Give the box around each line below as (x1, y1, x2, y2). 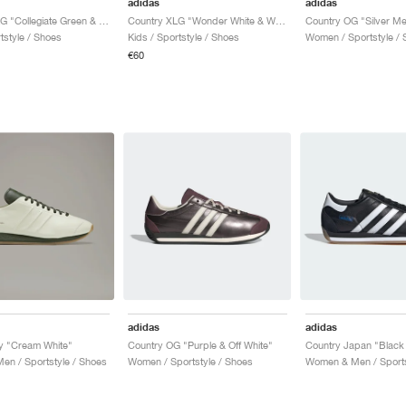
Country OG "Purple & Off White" (127, 339, 273, 352)
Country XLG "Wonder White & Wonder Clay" (275, 14, 285, 27)
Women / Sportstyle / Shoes (127, 355, 253, 368)
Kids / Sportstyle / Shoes (127, 31, 239, 43)
